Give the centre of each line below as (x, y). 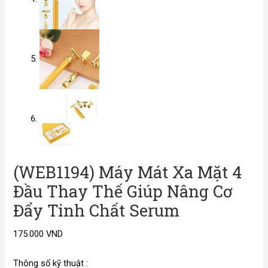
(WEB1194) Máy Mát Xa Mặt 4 (128, 171)
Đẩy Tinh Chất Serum (97, 210)
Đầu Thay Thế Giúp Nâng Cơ (123, 191)
